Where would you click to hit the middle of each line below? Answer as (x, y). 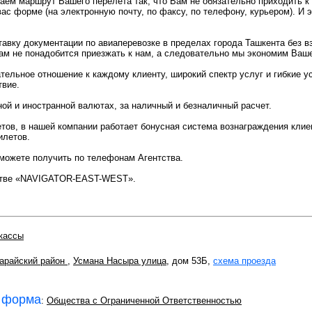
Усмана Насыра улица (120, 261)
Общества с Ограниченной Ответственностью (144, 301)
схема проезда (244, 261)
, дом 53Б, (190, 261)
